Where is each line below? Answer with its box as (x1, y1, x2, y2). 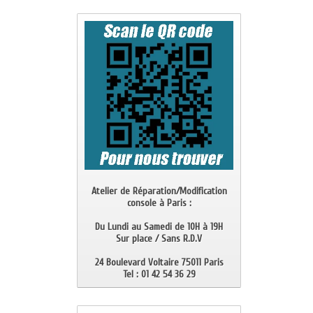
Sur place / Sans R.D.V (116, 233, 203, 245)
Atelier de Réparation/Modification (91, 185, 227, 197)
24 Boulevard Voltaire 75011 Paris (94, 256, 224, 268)
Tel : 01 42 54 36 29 (122, 268, 196, 280)
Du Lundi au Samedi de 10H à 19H (95, 221, 224, 233)
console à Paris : (126, 197, 191, 209)
